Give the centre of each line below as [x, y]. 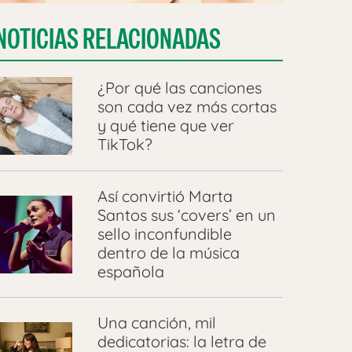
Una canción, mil [156, 323]
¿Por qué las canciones [179, 87]
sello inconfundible [164, 234]
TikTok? [125, 144]
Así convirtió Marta [165, 196]
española [130, 272]
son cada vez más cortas [187, 106]
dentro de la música [168, 253]
